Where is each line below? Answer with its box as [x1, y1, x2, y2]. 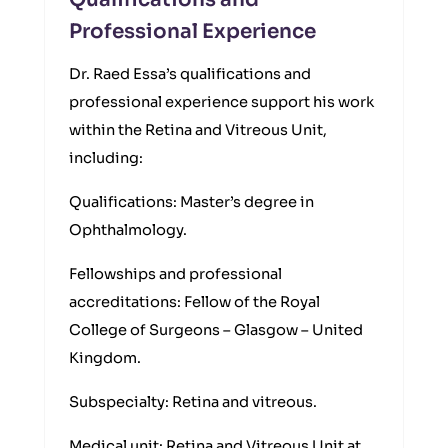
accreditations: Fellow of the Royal [69, 293, 320, 311]
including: [69, 149, 143, 167]
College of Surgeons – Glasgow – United [69, 321, 363, 339]
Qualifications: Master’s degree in [69, 193, 314, 211]
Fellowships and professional [69, 265, 282, 283]
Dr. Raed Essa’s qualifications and [69, 65, 311, 83]
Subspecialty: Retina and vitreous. [69, 393, 317, 411]
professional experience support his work [69, 93, 374, 111]
